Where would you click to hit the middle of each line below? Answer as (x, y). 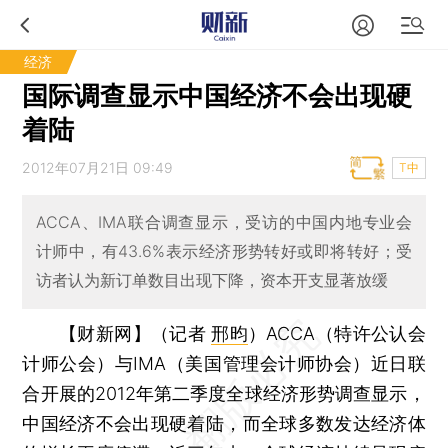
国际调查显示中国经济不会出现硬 (217, 95)
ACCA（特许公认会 (346, 333)
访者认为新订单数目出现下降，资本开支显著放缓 (211, 280)
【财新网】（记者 (135, 333)
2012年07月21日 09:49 (98, 167)
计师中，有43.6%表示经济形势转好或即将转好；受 (224, 251)
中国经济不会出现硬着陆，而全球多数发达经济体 (224, 423)
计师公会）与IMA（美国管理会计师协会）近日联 (224, 363)
